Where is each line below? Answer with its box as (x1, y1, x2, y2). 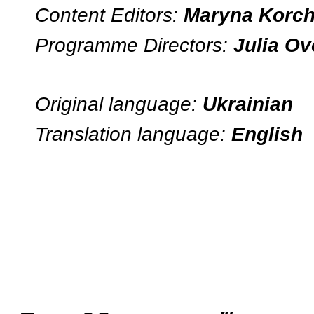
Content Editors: (35, 4, 184, 27)
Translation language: (35, 122, 231, 145)
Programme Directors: (35, 33, 233, 56)
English (231, 122, 303, 145)
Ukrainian (203, 93, 293, 116)
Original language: (35, 93, 203, 116)
